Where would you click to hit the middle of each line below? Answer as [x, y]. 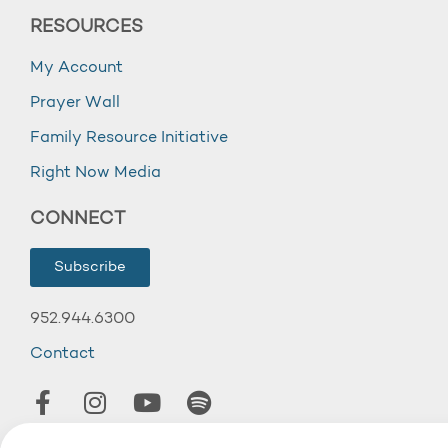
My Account [76, 68]
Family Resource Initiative [129, 138]
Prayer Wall [75, 103]
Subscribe [90, 267]
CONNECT [77, 219]
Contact [62, 354]
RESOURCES [86, 27]
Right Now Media [95, 173]
